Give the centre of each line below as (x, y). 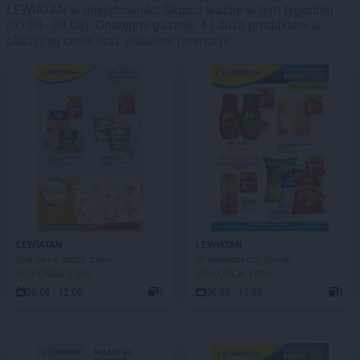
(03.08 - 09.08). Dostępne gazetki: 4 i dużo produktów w (164, 25)
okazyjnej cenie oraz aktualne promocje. (120, 41)
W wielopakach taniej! (243, 260)
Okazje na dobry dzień (64, 260)
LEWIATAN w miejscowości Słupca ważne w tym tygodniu (170, 10)
